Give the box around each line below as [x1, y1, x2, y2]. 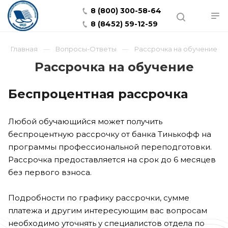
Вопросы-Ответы [55, 45, 117, 53]
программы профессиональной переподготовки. [8, 142, 212, 152]
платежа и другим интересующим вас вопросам [8, 206, 207, 215]
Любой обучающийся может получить [8, 117, 162, 126]
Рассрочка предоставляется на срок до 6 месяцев [8, 155, 216, 164]
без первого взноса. [8, 167, 92, 177]
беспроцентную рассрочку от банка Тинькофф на [8, 129, 211, 139]
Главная [11, 45, 38, 53]
